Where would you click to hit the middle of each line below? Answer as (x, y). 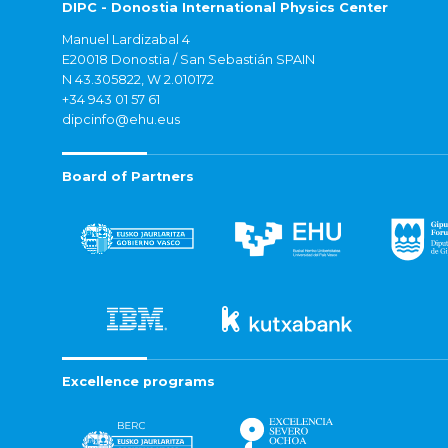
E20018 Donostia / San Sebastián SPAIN (188, 60)
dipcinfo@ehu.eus (121, 120)
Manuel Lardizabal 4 (126, 40)
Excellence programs (138, 382)
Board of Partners (128, 177)
